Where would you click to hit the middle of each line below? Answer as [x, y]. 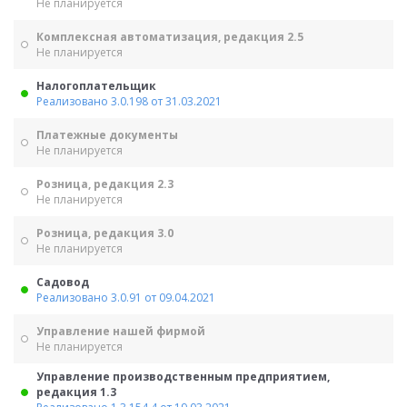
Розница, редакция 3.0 [105, 233]
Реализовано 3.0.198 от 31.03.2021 [129, 101]
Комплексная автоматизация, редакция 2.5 [170, 37]
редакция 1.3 [76, 392]
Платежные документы [107, 135]
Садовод [63, 282]
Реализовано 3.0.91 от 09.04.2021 [126, 298]
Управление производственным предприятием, [183, 377]
